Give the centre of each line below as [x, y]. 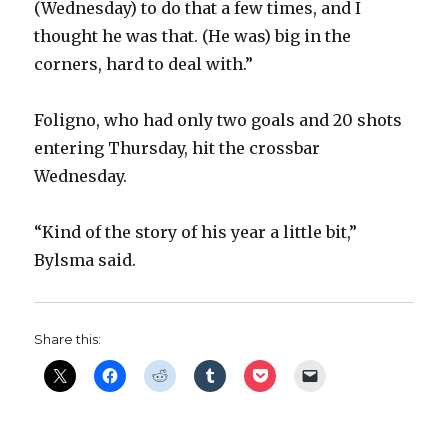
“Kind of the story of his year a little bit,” [196, 232]
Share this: [68, 339]
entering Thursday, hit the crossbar [177, 148]
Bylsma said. [85, 260]
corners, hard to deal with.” [144, 64]
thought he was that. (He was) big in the [193, 36]
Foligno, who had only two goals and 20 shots [218, 120]
